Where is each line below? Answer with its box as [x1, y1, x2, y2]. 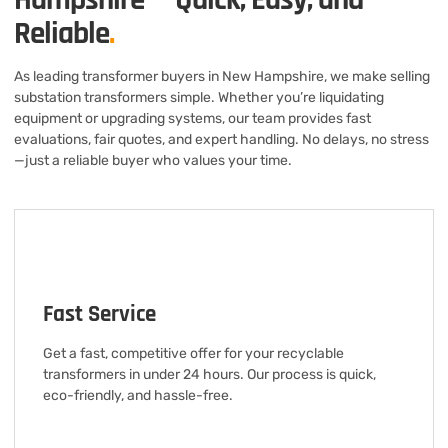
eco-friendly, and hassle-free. [43, 386, 233, 404]
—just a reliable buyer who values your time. [14, 151, 292, 169]
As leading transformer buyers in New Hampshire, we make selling [14, 67, 430, 85]
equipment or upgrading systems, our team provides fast [14, 109, 371, 127]
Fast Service [43, 299, 156, 329]
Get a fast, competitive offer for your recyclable [43, 344, 344, 362]
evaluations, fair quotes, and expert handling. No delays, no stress [14, 130, 429, 148]
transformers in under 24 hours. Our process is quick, [43, 365, 376, 383]
